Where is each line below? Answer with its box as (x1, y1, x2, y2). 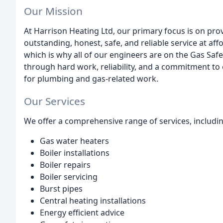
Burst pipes (40, 183, 83, 194)
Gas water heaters (40, 135, 109, 146)
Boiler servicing (40, 171, 98, 182)
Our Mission (24, 3, 83, 18)
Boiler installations (40, 147, 110, 158)
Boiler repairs (40, 159, 91, 170)
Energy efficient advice (40, 207, 124, 218)
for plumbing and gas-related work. (24, 73, 158, 84)
